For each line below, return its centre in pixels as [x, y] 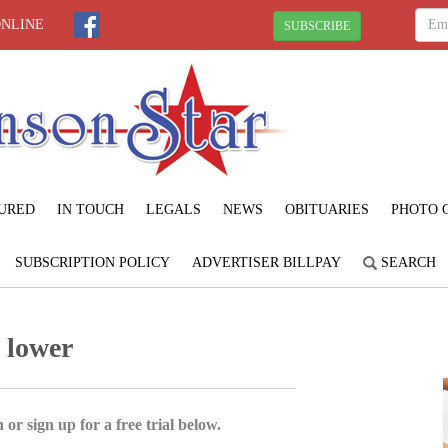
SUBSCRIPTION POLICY [92, 262]
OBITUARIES [326, 209]
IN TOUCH [90, 209]
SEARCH [406, 262]
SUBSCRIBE [317, 25]
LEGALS [173, 209]
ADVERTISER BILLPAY [266, 262]
